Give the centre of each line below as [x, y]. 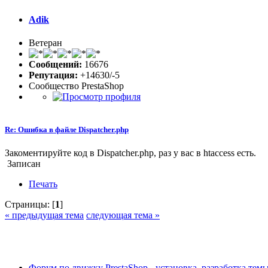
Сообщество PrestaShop [76, 86]
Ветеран [45, 42]
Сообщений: [55, 64]
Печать [43, 184]
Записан [23, 164]
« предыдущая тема [44, 215]
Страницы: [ [30, 205]
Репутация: [53, 75]
